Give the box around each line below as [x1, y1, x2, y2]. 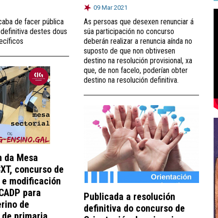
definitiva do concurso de [84, 202, 185, 214]
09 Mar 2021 [93, 3, 127, 11]
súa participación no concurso [84, 26, 174, 36]
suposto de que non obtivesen [84, 46, 175, 55]
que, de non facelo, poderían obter [84, 65, 188, 75]
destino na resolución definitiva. [84, 75, 179, 85]
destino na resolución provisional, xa [84, 55, 192, 65]
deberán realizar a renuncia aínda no [84, 36, 192, 46]
